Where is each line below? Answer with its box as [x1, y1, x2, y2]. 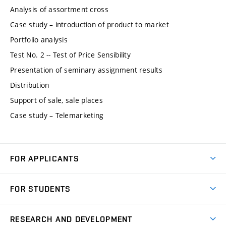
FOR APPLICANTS [10, 153, 79, 163]
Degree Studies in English [10, 192, 96, 202]
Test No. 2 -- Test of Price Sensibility [10, 49, 131, 60]
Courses [10, 205, 38, 215]
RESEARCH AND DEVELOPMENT [10, 214, 133, 224]
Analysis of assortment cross [10, 4, 108, 14]
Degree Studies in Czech [10, 210, 92, 220]
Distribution [10, 80, 49, 90]
